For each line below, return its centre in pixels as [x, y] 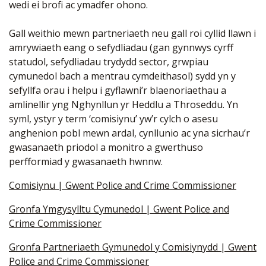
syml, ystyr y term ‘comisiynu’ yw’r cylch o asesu [113, 118]
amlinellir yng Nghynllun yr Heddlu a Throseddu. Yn [123, 104]
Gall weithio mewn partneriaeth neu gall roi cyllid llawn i [132, 33]
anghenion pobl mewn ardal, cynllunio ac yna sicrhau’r [129, 133]
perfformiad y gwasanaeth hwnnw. [86, 161]
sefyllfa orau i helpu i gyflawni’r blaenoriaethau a [118, 90]
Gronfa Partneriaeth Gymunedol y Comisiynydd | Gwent [133, 247]
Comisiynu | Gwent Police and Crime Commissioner [123, 185]
